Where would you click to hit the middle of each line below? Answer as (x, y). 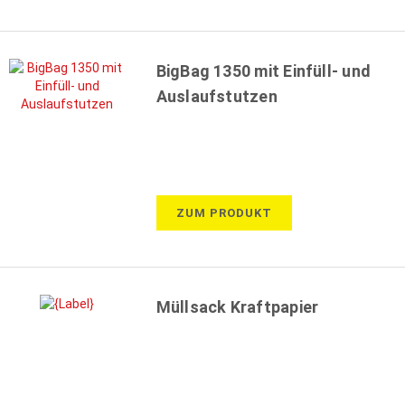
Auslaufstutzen (217, 96)
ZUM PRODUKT (224, 212)
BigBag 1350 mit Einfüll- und (264, 71)
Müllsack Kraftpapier (237, 306)
